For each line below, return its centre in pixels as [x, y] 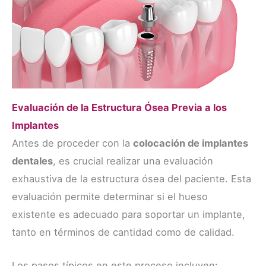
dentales [32, 161]
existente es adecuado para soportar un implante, [129, 214]
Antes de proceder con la [72, 143]
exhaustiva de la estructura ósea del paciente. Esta [132, 178]
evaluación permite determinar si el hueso [110, 196]
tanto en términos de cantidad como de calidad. [123, 232]
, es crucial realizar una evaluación [133, 161]
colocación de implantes [191, 143]
